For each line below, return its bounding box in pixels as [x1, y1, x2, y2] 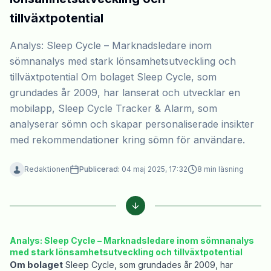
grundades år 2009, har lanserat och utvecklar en [10, 87, 240, 99]
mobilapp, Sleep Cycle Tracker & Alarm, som [10, 102, 217, 115]
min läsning [202, 165, 244, 174]
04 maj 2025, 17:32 [122, 165, 188, 174]
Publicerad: [79, 165, 120, 174]
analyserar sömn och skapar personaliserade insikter [10, 118, 254, 131]
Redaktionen [24, 165, 70, 174]
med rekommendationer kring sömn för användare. [10, 134, 245, 146]
